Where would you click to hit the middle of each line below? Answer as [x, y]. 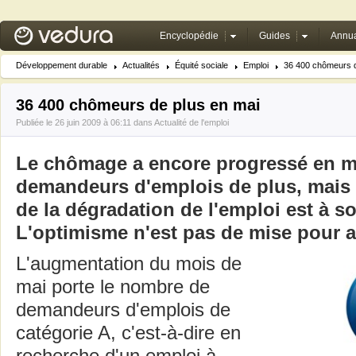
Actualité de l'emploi [192, 122]
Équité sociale [201, 65]
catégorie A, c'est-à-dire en [128, 333]
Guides [275, 36]
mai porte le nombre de [113, 287]
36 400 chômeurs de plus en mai [138, 105]
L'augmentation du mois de [129, 264]
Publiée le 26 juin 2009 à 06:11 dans [85, 122]
